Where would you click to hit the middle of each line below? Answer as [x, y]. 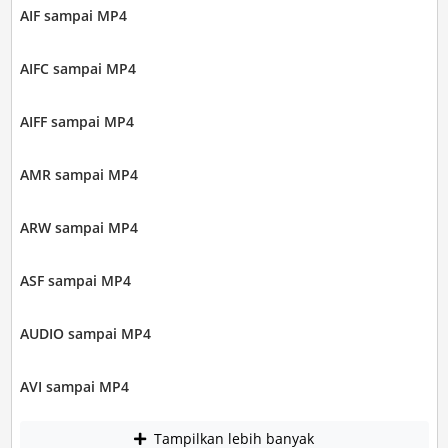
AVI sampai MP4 [74, 386]
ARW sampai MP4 [78, 227]
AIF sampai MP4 [73, 15]
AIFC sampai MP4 [77, 68]
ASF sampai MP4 [75, 280]
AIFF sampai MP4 [76, 121]
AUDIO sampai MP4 [85, 333]
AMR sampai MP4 [78, 174]
